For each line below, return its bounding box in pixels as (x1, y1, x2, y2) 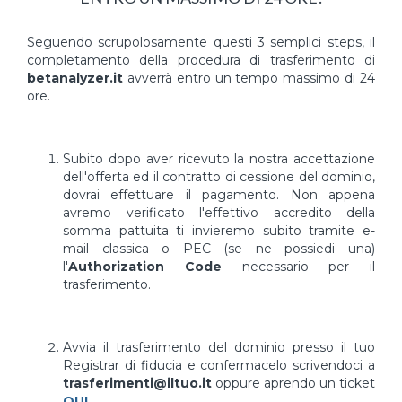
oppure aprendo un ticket (212, 375, 375, 391)
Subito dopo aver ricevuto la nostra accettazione (63, 151, 375, 167)
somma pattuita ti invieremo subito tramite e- (63, 223, 375, 239)
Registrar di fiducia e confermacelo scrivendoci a (63, 357, 375, 373)
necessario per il (221, 258, 375, 275)
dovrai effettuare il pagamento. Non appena (63, 187, 375, 203)
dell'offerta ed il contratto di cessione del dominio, (63, 169, 375, 185)
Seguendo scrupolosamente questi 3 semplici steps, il (27, 34, 375, 50)
